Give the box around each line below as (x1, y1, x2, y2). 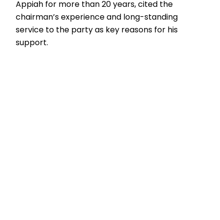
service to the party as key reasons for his (16, 24, 178, 36)
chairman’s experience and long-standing (16, 11, 178, 23)
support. (16, 37, 49, 49)
